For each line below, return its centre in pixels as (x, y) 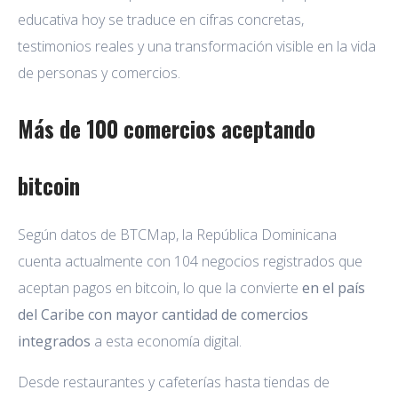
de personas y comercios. (99, 72)
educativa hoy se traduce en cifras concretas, (161, 19)
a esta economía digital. (168, 341)
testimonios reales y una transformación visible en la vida (197, 46)
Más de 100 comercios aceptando (167, 128)
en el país (334, 287)
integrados (56, 341)
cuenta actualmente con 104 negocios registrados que (190, 261)
